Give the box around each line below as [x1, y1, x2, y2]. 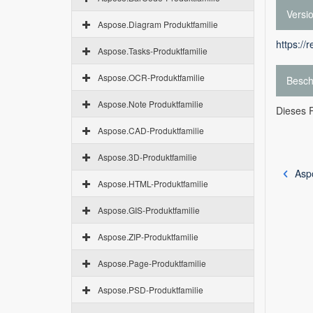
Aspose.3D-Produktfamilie [98, 151, 197, 163]
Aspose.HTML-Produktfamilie [98, 177, 208, 189]
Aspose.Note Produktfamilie [98, 98, 203, 110]
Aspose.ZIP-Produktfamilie [98, 231, 198, 242]
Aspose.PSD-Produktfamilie [98, 284, 203, 296]
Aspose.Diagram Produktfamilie [98, 18, 218, 30]
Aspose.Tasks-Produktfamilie [98, 45, 208, 57]
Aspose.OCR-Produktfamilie [98, 71, 205, 83]
